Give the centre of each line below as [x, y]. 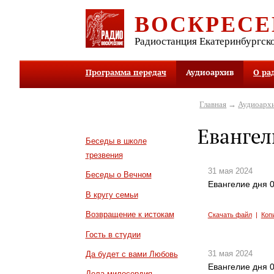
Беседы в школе [116, 141]
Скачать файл [230, 214]
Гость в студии [113, 234]
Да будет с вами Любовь [131, 254]
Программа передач [126, 72]
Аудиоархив [209, 72]
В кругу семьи [112, 194]
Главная [213, 104]
